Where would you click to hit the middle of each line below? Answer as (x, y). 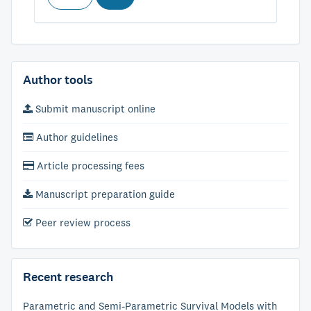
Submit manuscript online (94, 109)
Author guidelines (76, 137)
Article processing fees (89, 166)
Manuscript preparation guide (104, 194)
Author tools (58, 80)
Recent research (68, 277)
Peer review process (82, 222)
